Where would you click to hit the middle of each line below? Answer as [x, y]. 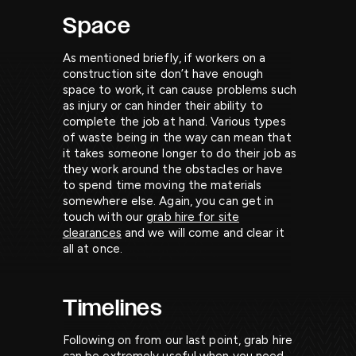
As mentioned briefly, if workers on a [164, 58]
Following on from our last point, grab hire [178, 341]
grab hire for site [193, 217]
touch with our [104, 217]
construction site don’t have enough [163, 74]
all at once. [92, 249]
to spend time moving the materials [162, 186]
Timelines [112, 308]
